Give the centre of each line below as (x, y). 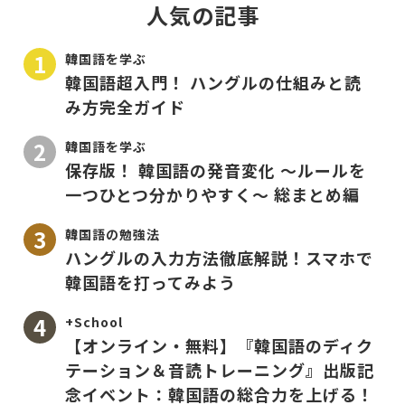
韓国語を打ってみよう (151, 283)
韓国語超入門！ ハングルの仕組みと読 (213, 83)
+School (94, 322)
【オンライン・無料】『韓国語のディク (219, 346)
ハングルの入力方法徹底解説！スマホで (219, 258)
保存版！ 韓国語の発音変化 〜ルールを (216, 170)
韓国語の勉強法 (113, 235)
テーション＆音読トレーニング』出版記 (220, 370)
